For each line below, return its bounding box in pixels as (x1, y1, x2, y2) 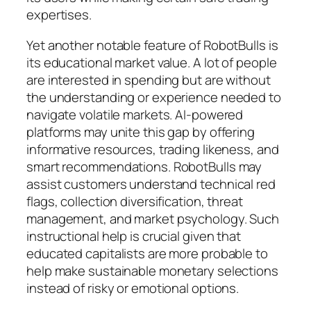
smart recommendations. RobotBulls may (26, 157, 262, 176)
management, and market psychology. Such (26, 209, 280, 228)
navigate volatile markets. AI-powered (26, 105, 244, 124)
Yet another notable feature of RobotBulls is (26, 35, 278, 54)
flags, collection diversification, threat (26, 192, 243, 210)
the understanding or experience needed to (26, 87, 281, 106)
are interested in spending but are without (26, 70, 271, 89)
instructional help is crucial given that (26, 226, 241, 245)
